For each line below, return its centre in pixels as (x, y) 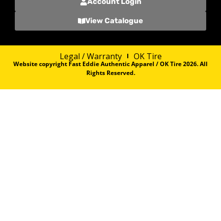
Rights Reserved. (110, 73)
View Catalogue (114, 20)
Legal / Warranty (91, 56)
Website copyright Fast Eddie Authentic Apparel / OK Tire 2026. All (110, 64)
